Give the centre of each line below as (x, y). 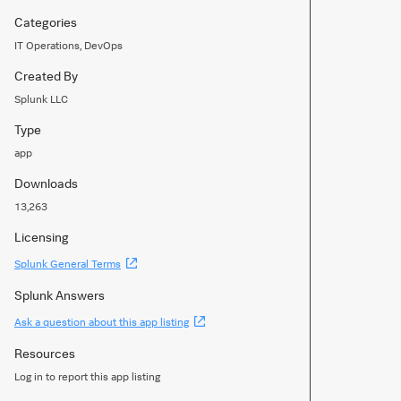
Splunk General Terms (68, 264)
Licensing (42, 237)
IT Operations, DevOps (68, 45)
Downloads (46, 183)
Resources (45, 353)
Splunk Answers (60, 295)
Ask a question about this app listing (102, 322)
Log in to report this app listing (87, 376)
